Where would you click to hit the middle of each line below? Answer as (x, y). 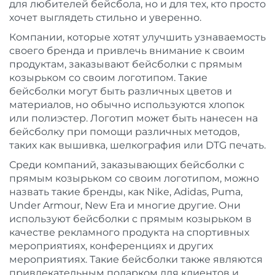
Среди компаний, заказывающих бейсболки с (127, 165)
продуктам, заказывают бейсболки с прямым (126, 64)
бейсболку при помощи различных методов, (124, 132)
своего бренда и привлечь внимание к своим (127, 51)
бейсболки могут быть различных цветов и (121, 91)
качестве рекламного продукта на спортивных (129, 232)
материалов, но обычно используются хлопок (127, 105)
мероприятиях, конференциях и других (111, 246)
